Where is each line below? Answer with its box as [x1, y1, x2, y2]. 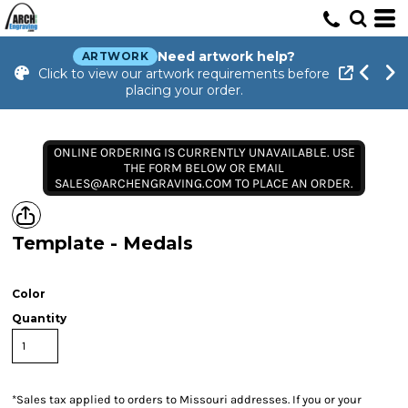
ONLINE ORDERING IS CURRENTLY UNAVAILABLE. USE [53, 145, 355, 160]
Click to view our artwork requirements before [38, 66, 330, 82]
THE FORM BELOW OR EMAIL [124, 160, 284, 176]
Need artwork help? [158, 48, 296, 65]
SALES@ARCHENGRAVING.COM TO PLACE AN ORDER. [55, 176, 353, 191]
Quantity [12, 311, 66, 325]
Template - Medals [12, 232, 193, 254]
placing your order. [125, 82, 243, 98]
